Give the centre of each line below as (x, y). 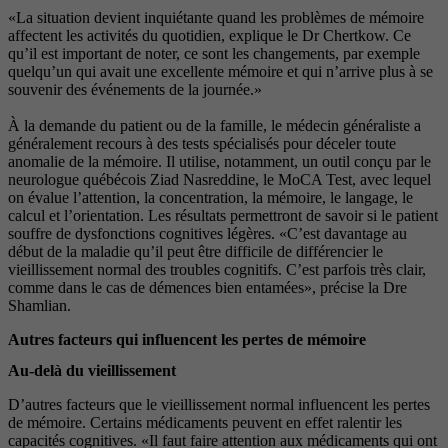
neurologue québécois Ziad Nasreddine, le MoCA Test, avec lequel (219, 179)
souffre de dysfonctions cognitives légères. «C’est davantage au (207, 233)
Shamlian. (39, 305)
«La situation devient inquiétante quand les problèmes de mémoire (216, 17)
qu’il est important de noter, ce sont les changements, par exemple (214, 53)
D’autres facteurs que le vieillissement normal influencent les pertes (219, 405)
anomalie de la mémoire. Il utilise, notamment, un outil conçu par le (219, 161)
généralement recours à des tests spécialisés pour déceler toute (202, 143)
